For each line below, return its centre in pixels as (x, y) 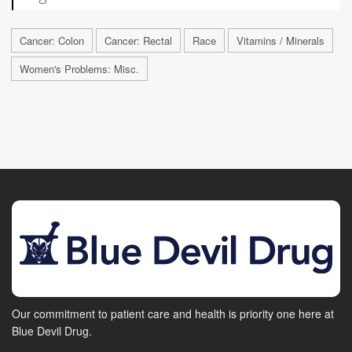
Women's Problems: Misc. (79, 68)
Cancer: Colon (52, 40)
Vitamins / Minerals (280, 40)
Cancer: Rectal (138, 40)
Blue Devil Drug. (52, 330)
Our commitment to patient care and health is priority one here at (173, 313)
